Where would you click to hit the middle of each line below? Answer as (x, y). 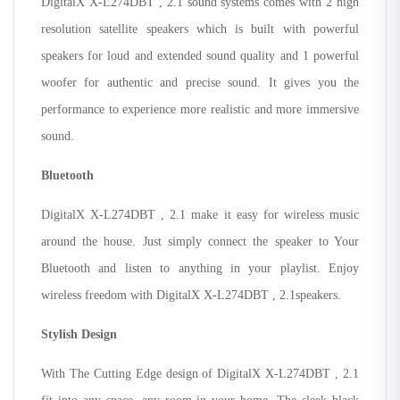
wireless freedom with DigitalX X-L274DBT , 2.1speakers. (191, 295)
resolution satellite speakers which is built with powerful (200, 29)
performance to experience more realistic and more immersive (200, 109)
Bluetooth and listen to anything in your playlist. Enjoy (200, 268)
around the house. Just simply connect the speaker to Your (200, 241)
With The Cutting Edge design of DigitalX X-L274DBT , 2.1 (200, 373)
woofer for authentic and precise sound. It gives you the (200, 82)
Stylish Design (79, 334)
